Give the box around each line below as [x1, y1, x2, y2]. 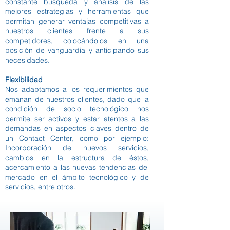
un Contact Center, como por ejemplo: [5, 133, 149, 143]
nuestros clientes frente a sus [5, 26, 149, 35]
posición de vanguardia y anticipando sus [5, 46, 149, 55]
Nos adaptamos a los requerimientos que [5, 85, 149, 94]
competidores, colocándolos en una [5, 36, 149, 45]
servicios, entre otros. [5, 182, 75, 191]
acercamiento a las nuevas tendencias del [5, 163, 149, 172]
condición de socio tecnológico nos [5, 104, 149, 113]
